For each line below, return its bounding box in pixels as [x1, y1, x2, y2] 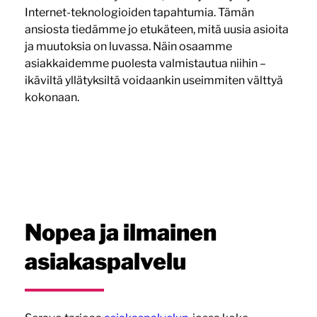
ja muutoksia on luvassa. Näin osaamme [24, 39, 232, 53]
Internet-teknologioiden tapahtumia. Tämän [24, 5, 254, 19]
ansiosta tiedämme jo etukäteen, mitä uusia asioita [24, 22, 289, 36]
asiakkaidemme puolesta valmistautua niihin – [24, 56, 266, 70]
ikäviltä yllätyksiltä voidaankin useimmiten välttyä [24, 73, 283, 87]
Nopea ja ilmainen [24, 218, 217, 246]
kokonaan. [24, 90, 79, 104]
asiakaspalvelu [24, 247, 186, 275]
